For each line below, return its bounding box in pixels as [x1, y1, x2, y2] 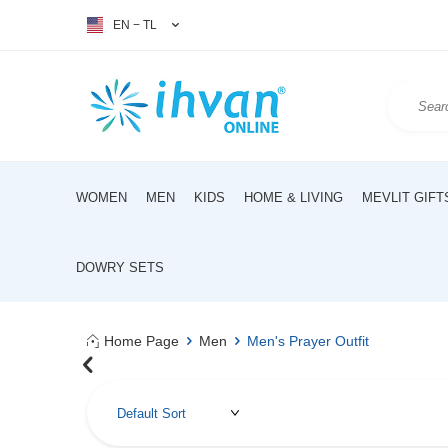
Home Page [104, 333, 179, 349]
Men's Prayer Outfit [247, 333, 369, 349]
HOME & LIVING [244, 189, 343, 205]
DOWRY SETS [76, 259, 164, 275]
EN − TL [113, 18, 157, 32]
